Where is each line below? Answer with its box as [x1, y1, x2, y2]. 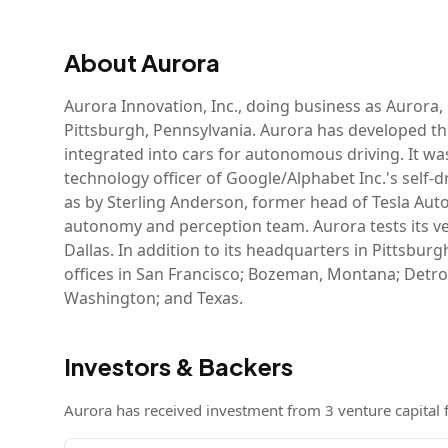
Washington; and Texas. [64, 287, 243, 309]
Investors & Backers [64, 351, 293, 381]
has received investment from [112, 400, 325, 420]
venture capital [334, 400, 440, 420]
